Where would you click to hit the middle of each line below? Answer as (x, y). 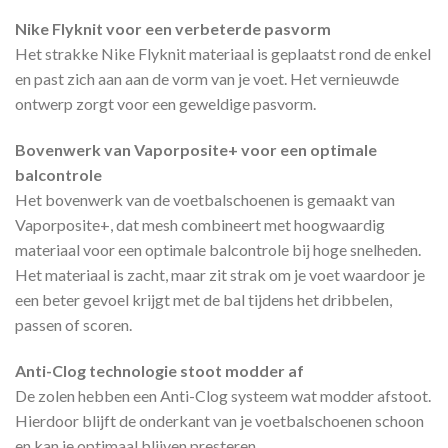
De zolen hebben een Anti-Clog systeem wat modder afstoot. (223, 396)
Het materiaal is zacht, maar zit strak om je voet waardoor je (220, 275)
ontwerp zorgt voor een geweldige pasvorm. (165, 104)
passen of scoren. (73, 325)
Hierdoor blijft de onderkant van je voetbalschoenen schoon (219, 421)
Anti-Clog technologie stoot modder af (159, 371)
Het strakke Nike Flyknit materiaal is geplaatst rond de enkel (223, 54)
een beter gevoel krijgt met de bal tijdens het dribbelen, (203, 300)
